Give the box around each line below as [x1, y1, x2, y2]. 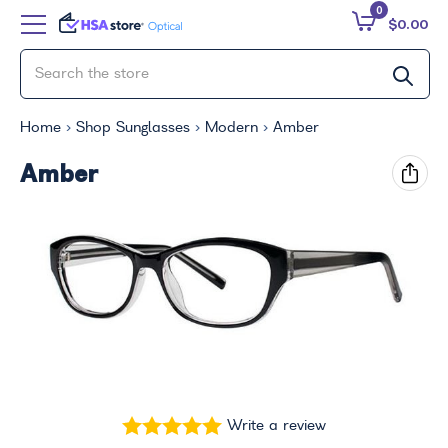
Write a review [227, 418, 326, 433]
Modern [205, 121, 258, 135]
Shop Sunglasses [76, 121, 190, 135]
